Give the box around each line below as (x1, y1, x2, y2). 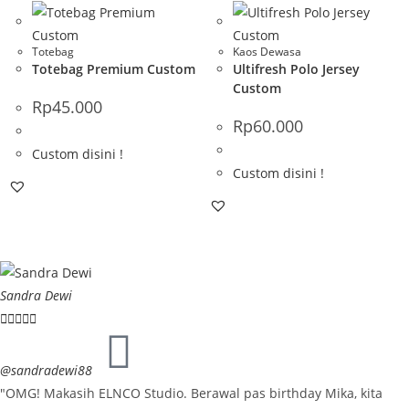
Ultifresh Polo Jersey (233, 59, 361, 78)
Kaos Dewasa (233, 43, 302, 59)
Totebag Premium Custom (32, 59, 195, 78)
